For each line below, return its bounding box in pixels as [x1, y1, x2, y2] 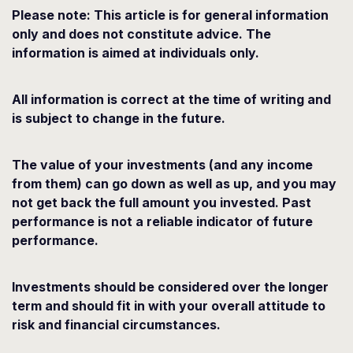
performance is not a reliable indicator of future [12, 214, 313, 229]
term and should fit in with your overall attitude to [12, 298, 325, 314]
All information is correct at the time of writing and [12, 91, 331, 107]
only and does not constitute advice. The [12, 26, 271, 42]
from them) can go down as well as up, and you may [12, 176, 336, 191]
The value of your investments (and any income [12, 157, 313, 173]
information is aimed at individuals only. [12, 45, 259, 61]
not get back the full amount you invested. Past [12, 195, 311, 210]
